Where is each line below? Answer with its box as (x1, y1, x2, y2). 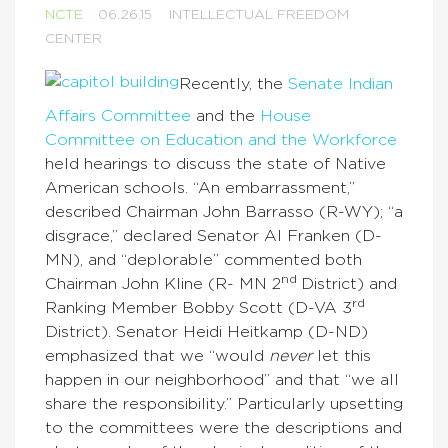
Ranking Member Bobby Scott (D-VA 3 (45, 300, 352, 316)
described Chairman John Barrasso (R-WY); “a (45, 204, 403, 220)
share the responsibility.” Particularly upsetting (45, 396, 403, 412)
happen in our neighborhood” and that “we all (45, 372, 399, 388)
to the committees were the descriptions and (45, 420, 402, 436)
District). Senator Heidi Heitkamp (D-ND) (45, 324, 368, 340)
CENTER (45, 32, 102, 46)
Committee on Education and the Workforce (45, 132, 397, 148)
